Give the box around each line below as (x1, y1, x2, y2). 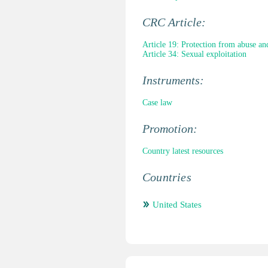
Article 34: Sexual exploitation (142, 50, 246, 59)
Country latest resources (142, 147, 223, 156)
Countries (142, 170, 191, 184)
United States (153, 200, 202, 209)
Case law (142, 98, 172, 107)
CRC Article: (142, 16, 209, 29)
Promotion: (142, 122, 200, 135)
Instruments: (142, 74, 207, 87)
